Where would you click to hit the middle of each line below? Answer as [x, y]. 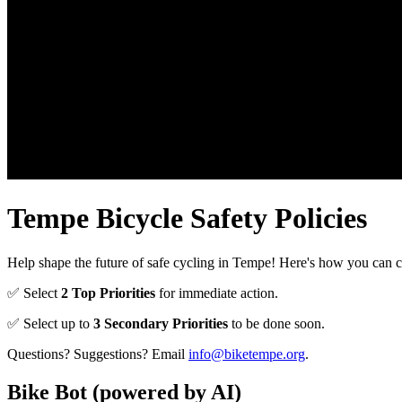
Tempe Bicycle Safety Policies [187, 218]
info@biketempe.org [247, 354]
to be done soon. [276, 323]
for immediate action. [217, 293]
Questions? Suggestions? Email [98, 354]
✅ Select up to [50, 323]
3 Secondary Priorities [161, 323]
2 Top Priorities [108, 293]
